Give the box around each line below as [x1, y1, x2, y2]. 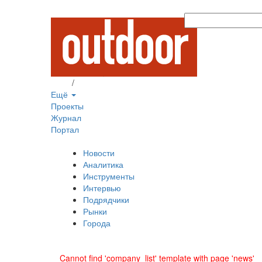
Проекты [51, 100, 84, 112]
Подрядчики [83, 194, 129, 205]
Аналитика [83, 158, 123, 170]
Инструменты [83, 170, 135, 182]
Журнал [51, 112, 81, 123]
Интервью [83, 182, 121, 194]
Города [83, 217, 111, 229]
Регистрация [77, 77, 125, 88]
